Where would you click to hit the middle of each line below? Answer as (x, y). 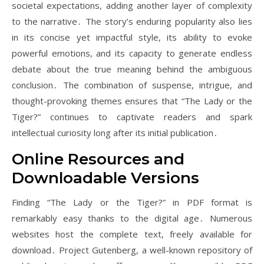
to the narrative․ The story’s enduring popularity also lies (132, 21)
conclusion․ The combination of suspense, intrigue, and (132, 85)
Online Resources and (98, 159)
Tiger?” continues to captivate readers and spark (132, 117)
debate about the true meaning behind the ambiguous (132, 69)
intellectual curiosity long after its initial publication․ (115, 133)
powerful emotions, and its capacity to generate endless (132, 53)
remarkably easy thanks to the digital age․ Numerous (132, 218)
